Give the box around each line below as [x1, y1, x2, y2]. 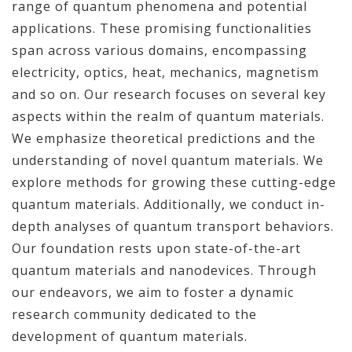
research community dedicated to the [12, 306, 257, 323]
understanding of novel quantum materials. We [12, 152, 324, 169]
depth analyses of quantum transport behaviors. [12, 218, 334, 235]
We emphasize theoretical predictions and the [12, 130, 316, 147]
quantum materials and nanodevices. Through [12, 262, 317, 279]
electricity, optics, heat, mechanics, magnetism [12, 64, 319, 81]
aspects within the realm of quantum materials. [12, 108, 324, 125]
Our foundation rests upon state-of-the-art [12, 240, 301, 257]
